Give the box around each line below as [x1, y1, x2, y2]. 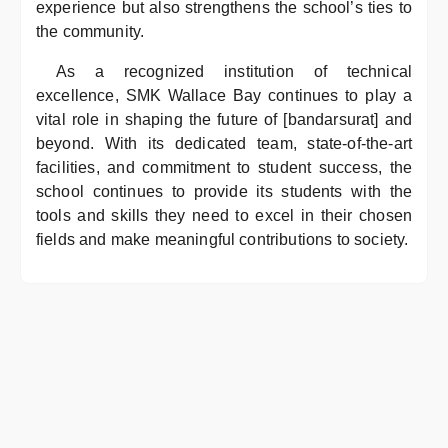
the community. [36, 23, 145, 40]
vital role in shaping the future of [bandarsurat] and [36, 111, 412, 128]
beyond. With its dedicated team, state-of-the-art [36, 135, 412, 152]
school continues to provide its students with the [36, 183, 412, 200]
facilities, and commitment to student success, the [36, 159, 412, 176]
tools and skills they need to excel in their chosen [36, 207, 412, 224]
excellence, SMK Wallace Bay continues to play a [36, 87, 412, 104]
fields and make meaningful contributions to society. [36, 231, 409, 248]
